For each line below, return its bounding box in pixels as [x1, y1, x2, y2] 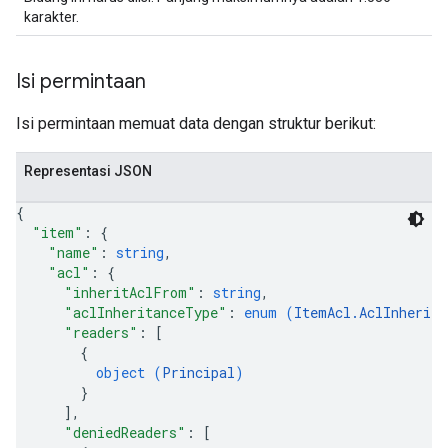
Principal [162, 363, 235, 382]
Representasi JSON [24, 163, 152, 179]
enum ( [244, 303, 294, 322]
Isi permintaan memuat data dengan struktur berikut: [16, 114, 376, 133]
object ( [96, 363, 162, 382]
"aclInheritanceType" [64, 303, 227, 322]
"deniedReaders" [64, 423, 186, 442]
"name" [48, 243, 99, 262]
